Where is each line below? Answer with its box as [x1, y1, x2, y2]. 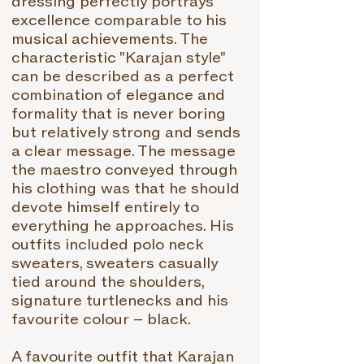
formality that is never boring [11, 105, 226, 123]
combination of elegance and [11, 86, 225, 105]
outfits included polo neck [11, 236, 204, 254]
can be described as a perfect [11, 67, 234, 86]
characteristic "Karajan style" [11, 49, 225, 67]
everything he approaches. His [11, 217, 234, 236]
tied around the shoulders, [11, 273, 204, 292]
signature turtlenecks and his [11, 292, 228, 310]
